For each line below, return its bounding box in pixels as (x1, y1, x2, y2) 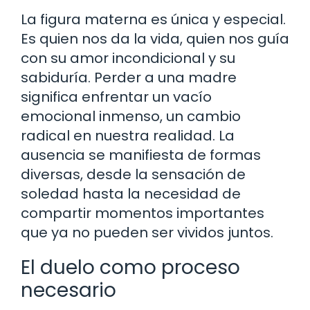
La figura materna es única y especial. (21, 9, 286, 29)
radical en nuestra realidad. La (21, 125, 235, 145)
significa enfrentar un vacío (21, 86, 212, 107)
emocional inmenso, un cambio (21, 106, 241, 126)
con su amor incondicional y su (21, 48, 235, 68)
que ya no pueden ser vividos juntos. (21, 222, 273, 242)
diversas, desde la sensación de (21, 164, 246, 184)
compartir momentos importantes (21, 203, 264, 223)
